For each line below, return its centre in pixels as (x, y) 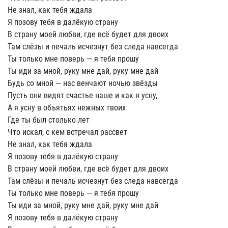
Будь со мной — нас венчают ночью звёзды (83, 83)
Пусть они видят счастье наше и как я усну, (82, 95)
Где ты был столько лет (49, 120)
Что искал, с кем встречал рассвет (67, 132)
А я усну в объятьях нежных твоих (67, 108)
